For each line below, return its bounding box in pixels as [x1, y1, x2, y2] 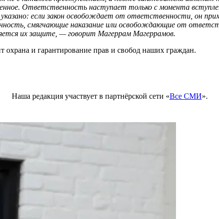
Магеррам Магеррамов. [98, 29, 175, 38]
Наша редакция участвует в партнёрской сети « [11, 91, 170, 100]
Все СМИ [169, 91, 202, 100]
